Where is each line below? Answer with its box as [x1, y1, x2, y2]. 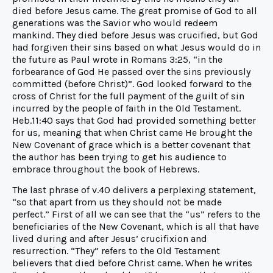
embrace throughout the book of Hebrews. [12, 163, 199, 175]
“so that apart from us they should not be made [12, 196, 222, 208]
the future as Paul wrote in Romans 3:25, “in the [12, 53, 222, 65]
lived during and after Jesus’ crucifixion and [12, 232, 207, 244]
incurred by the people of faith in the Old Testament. [12, 102, 241, 114]
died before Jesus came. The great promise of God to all [12, 4, 257, 16]
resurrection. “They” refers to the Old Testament [12, 244, 220, 257]
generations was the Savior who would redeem [12, 16, 218, 29]
